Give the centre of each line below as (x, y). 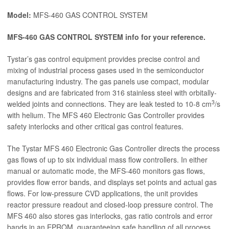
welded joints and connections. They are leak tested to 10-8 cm (109, 104)
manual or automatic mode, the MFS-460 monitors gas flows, (106, 171)
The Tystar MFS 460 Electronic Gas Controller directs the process (113, 148)
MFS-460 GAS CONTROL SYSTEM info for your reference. (106, 37)
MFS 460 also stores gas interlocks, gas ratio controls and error (110, 216)
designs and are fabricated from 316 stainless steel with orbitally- (112, 93)
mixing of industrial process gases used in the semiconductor (106, 70)
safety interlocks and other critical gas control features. (95, 127)
